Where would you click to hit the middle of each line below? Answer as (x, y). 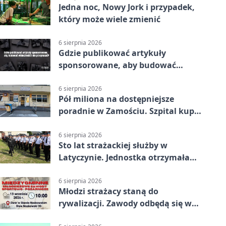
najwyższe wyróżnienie (105, 169)
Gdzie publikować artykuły (112, 53)
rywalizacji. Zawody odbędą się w (125, 203)
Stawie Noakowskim (100, 215)
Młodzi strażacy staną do (108, 191)
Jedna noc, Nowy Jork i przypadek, (127, 7)
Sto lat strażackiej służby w (113, 145)
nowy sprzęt (83, 123)
